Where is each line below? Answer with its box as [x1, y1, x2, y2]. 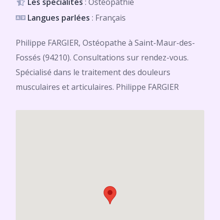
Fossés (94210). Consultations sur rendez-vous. [16, 52, 189, 63]
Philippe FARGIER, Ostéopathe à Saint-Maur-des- [16, 37, 195, 48]
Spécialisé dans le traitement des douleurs [16, 67, 170, 78]
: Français [90, 12, 126, 23]
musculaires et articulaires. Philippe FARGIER [16, 82, 179, 92]
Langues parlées [27, 12, 90, 23]
